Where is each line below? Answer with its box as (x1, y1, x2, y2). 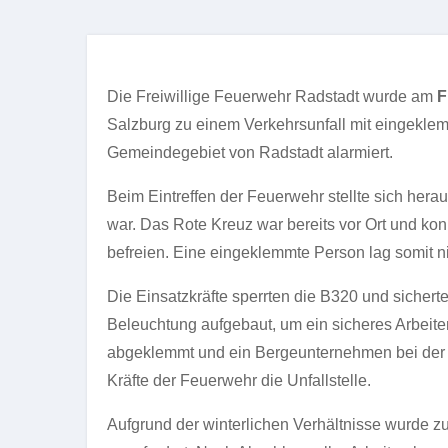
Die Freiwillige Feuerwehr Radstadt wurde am (107, 88, 437, 105)
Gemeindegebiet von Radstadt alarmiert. (107, 144, 393, 161)
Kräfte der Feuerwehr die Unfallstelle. (107, 372, 371, 389)
